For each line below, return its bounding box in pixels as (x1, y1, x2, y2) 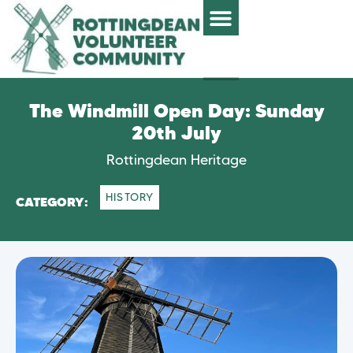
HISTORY (106, 189, 154, 204)
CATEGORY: (16, 197, 88, 209)
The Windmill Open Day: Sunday (28, 103, 325, 121)
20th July (132, 125, 221, 143)
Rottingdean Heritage (106, 150, 247, 169)
